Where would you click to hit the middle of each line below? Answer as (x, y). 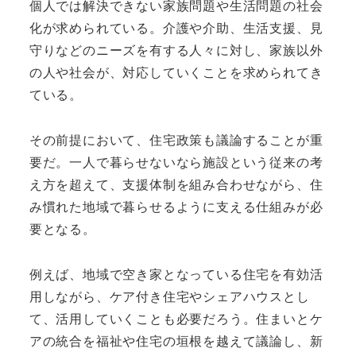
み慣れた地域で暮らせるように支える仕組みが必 (176, 206)
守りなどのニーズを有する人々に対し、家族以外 (176, 49)
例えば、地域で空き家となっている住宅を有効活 (176, 273)
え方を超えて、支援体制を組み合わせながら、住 (176, 184)
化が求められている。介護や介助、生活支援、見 (176, 27)
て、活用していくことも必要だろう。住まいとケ (176, 318)
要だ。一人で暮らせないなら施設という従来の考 (176, 161)
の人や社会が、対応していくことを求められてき (176, 72)
